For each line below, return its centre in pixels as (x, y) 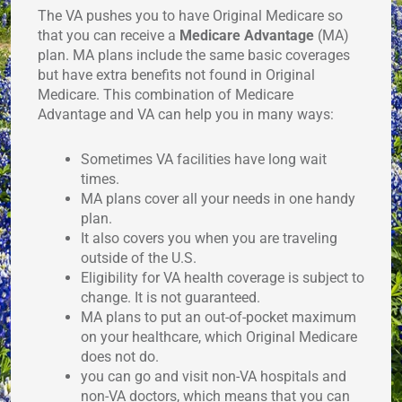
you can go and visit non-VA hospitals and (214, 376)
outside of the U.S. (139, 258)
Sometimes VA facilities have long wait (204, 159)
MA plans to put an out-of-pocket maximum (218, 317)
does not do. (120, 356)
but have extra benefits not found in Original (176, 74)
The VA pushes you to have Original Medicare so (190, 15)
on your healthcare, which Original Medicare (219, 336)
